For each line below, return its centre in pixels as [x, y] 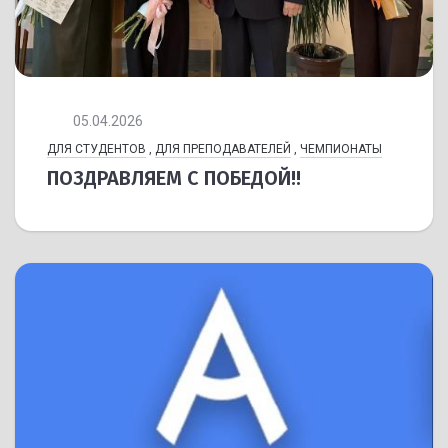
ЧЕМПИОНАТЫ [341, 148]
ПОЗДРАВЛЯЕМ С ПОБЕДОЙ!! [174, 177]
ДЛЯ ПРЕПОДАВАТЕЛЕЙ [223, 148]
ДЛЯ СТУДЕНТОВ [96, 148]
